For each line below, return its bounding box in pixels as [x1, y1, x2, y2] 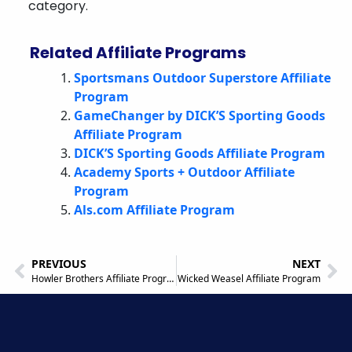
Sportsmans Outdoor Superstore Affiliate [74, 69, 331, 86]
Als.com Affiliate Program [74, 201, 235, 218]
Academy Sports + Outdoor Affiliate [74, 163, 295, 181]
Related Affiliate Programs [30, 42, 246, 64]
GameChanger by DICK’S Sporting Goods [74, 107, 325, 124]
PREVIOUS [31, 256, 86, 271]
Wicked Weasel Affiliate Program [178, 272, 321, 285]
